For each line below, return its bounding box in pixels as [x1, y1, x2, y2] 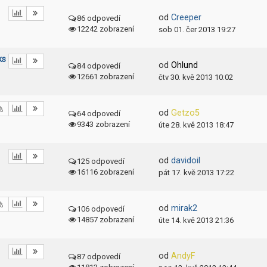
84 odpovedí [77, 61, 121, 70]
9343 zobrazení [77, 120, 131, 129]
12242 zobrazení [77, 24, 135, 33]
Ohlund [171, 60, 198, 70]
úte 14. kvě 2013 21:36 [159, 216, 234, 225]
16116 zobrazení [77, 167, 135, 176]
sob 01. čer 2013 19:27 [159, 25, 235, 34]
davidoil [171, 156, 200, 166]
